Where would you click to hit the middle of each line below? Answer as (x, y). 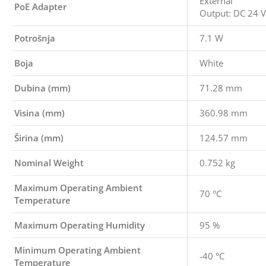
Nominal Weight (49, 163)
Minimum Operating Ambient (77, 250)
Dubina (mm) (42, 88)
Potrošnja (35, 38)
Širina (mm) (39, 138)
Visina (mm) (39, 113)
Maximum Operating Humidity (80, 225)
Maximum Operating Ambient (78, 188)
